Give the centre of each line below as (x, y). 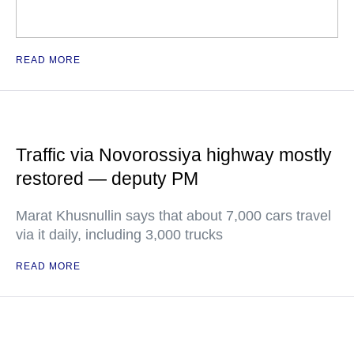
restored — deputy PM (107, 179)
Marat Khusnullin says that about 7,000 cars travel (173, 216)
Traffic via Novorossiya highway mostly (174, 155)
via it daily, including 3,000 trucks (119, 235)
